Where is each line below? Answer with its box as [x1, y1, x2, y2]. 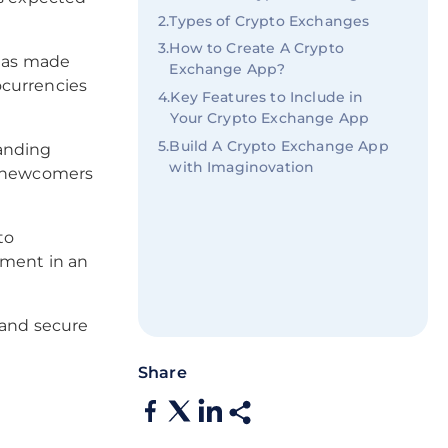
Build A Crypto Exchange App [169, 136, 389, 155]
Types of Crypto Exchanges [169, 11, 370, 30]
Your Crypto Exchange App [170, 108, 370, 127]
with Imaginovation [169, 157, 315, 176]
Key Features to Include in [170, 87, 364, 106]
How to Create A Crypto [169, 39, 344, 58]
